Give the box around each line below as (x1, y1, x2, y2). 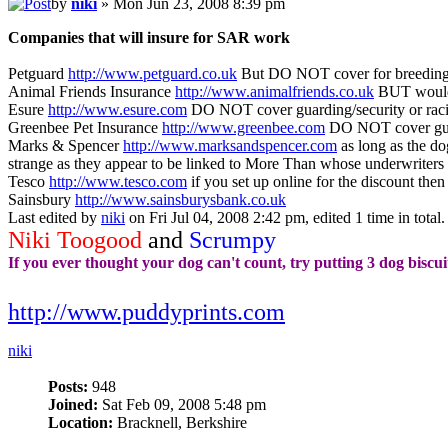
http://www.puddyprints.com (8, 299, 285, 326)
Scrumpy (189, 227, 276, 254)
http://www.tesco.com (49, 173, 187, 191)
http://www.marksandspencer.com (123, 137, 337, 155)
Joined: (48, 396, 98, 414)
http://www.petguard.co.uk (68, 65, 237, 83)
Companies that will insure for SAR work (8, 29, 290, 47)
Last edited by (8, 209, 101, 227)
